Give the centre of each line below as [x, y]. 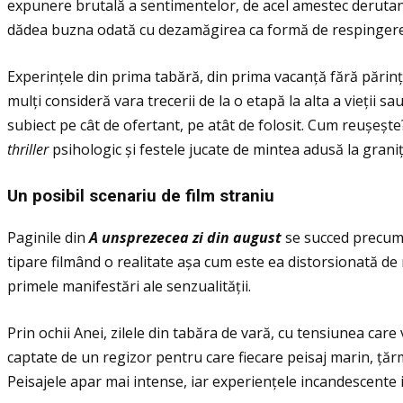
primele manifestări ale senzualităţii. [129, 286]
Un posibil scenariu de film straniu [141, 197]
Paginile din [48, 237]
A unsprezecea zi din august [185, 237]
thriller [28, 150]
